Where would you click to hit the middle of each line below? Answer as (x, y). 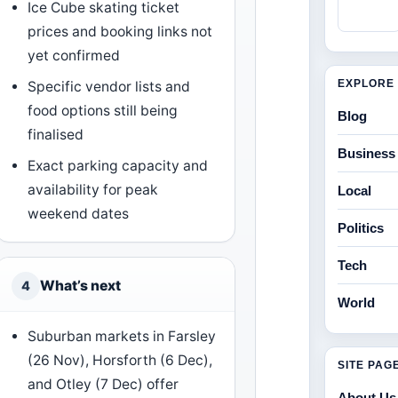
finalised (56, 135)
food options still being (103, 111)
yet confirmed (74, 56)
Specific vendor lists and (109, 87)
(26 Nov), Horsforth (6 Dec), (120, 360)
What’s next (80, 286)
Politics (361, 228)
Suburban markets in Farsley (122, 336)
